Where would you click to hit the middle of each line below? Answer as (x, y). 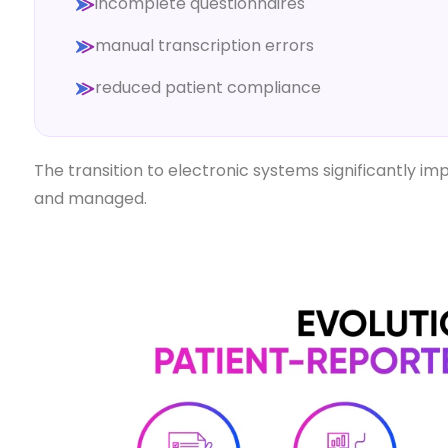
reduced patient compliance (207, 87)
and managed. (90, 198)
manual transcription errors (204, 45)
